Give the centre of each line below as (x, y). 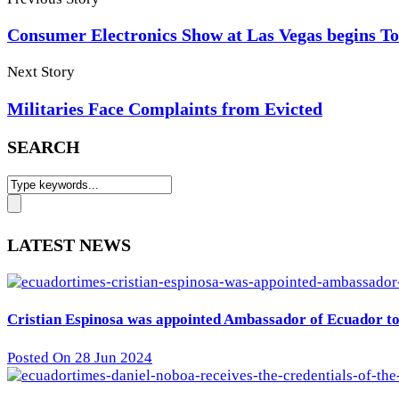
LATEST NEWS (69, 244)
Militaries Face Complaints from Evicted (165, 109)
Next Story (41, 72)
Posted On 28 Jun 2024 (80, 357)
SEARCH (44, 147)
